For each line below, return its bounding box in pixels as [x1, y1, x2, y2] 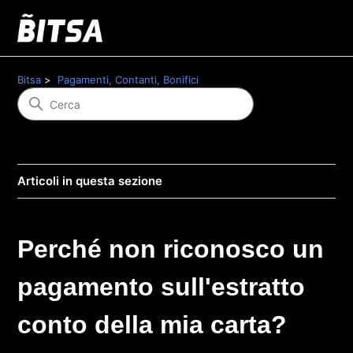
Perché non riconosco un [17, 235, 325, 263]
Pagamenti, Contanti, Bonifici [58, 73, 199, 86]
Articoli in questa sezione [17, 173, 163, 188]
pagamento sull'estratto [17, 273, 306, 301]
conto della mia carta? [17, 310, 288, 339]
